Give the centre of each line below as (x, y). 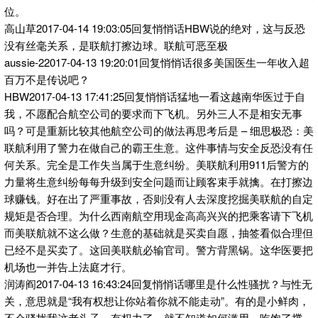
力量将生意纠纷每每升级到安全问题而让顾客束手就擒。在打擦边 (159, 181)
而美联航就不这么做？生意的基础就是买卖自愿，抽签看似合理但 (159, 232)
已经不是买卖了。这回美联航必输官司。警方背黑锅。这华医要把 (159, 249)
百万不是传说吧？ (47, 79)
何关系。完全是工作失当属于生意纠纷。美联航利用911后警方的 (157, 164)
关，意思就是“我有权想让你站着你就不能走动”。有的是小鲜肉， (157, 300)
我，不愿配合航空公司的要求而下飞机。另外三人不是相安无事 (153, 113)
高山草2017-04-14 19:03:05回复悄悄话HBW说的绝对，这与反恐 (155, 28)
